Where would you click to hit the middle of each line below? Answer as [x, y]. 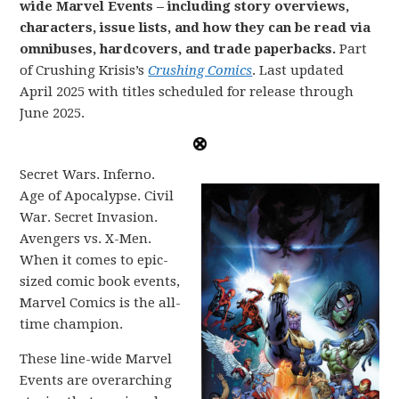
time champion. [72, 324]
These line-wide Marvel [96, 359]
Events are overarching [96, 380]
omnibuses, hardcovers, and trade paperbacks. [180, 49]
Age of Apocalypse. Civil [97, 196]
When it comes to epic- [94, 260]
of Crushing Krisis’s [84, 70]
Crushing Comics [200, 70]
